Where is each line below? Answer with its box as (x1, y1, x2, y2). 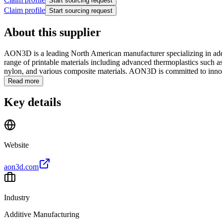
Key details (4, 96, 61, 109)
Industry (4, 193, 30, 202)
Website (4, 141, 29, 150)
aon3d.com (4, 163, 39, 171)
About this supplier (4, 25, 101, 39)
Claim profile (4, 5, 45, 14)
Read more (8, 77, 39, 85)
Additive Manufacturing (4, 210, 79, 219)
